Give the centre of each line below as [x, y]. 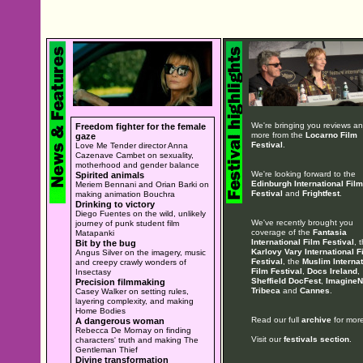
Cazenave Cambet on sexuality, [135, 155]
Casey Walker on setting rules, [132, 291]
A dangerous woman [120, 320]
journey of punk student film [127, 223]
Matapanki [95, 233]
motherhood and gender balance [137, 164]
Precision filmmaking [120, 282]
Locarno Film [331, 135]
